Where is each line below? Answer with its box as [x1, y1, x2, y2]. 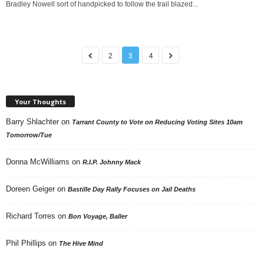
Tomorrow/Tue [6, 131, 52, 139]
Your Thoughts [15, 97, 66, 107]
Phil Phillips [6, 239, 46, 248]
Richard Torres [6, 212, 55, 221]
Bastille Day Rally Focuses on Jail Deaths [68, 186, 196, 193]
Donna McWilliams [6, 157, 70, 167]
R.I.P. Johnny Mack [82, 159, 141, 166]
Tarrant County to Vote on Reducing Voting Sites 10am [72, 118, 243, 126]
